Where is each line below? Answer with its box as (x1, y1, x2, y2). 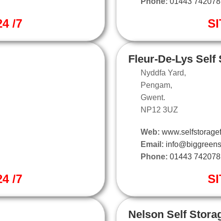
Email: (141, 140, 164, 148)
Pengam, (141, 80, 172, 89)
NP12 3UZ (141, 105, 178, 114)
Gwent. (141, 93, 165, 102)
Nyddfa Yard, (141, 68, 186, 77)
